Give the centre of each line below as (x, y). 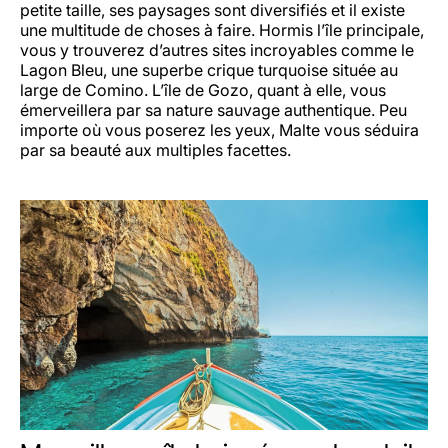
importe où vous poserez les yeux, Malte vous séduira (219, 130)
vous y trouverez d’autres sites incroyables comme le (217, 50)
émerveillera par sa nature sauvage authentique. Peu (213, 110)
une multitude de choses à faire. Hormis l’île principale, (222, 30)
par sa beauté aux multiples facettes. (155, 150)
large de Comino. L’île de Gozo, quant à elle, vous (203, 90)
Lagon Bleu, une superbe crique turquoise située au (209, 70)
